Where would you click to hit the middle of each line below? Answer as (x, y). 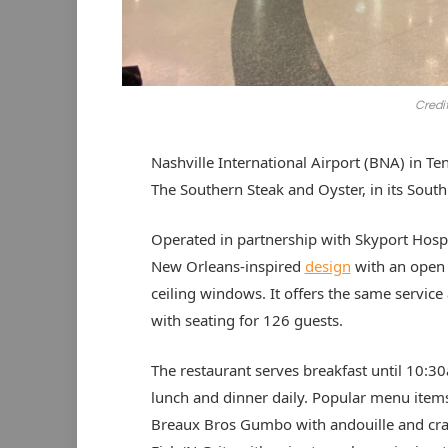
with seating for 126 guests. (246, 320)
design (327, 266)
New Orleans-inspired (227, 266)
